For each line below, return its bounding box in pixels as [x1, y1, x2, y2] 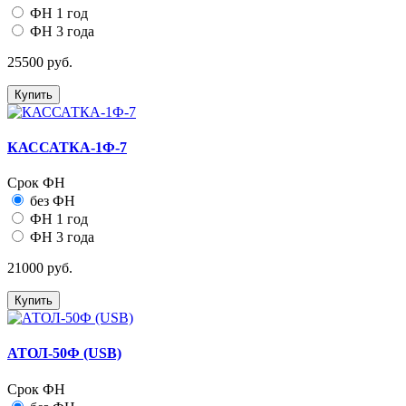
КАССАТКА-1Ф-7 [7, 139, 127, 155]
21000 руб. [7, 260, 72, 276]
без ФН [30, 193, 75, 209]
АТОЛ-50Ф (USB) [7, 345, 121, 362]
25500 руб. [7, 53, 72, 70]
